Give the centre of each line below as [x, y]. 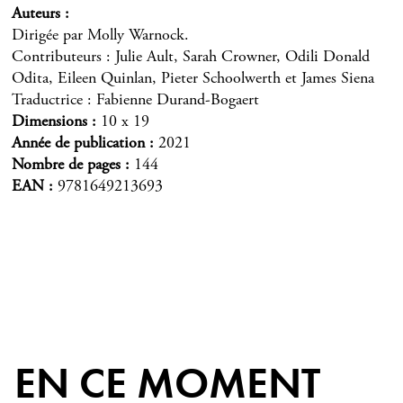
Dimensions [49, 121]
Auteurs [36, 13]
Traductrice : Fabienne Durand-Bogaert [135, 100]
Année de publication [78, 143]
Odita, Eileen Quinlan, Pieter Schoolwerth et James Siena [193, 78]
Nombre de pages [66, 165]
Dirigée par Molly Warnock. [100, 35]
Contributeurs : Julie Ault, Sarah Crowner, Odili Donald [191, 57]
